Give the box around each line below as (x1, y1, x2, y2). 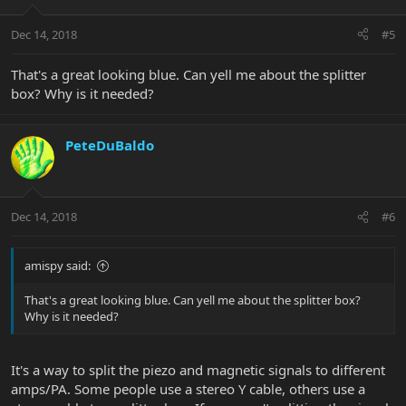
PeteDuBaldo (65, 135, 154, 154)
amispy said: (24, 257, 91, 275)
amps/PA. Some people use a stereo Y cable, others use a (11, 379, 365, 398)
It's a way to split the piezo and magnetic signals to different (11, 360, 385, 379)
